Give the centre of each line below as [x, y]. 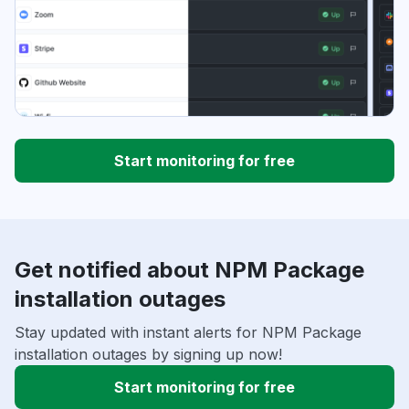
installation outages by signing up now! [148, 355]
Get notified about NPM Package [189, 270]
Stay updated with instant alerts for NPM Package [188, 333]
